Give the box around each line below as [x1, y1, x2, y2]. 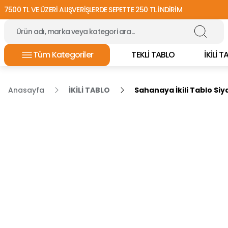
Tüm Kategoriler [33, 49, 93, 61]
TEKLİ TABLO [131, 49, 175, 61]
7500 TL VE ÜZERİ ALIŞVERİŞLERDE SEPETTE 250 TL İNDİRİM [4, 5, 182, 15]
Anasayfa [8, 85, 44, 95]
